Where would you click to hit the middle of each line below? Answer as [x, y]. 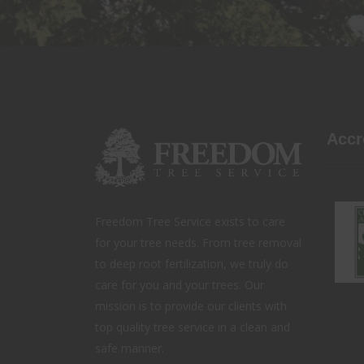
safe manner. [130, 348]
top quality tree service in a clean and [193, 327]
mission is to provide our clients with [191, 305]
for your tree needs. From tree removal [198, 242]
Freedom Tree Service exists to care [190, 221]
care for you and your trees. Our [180, 284]
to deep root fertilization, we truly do [192, 263]
